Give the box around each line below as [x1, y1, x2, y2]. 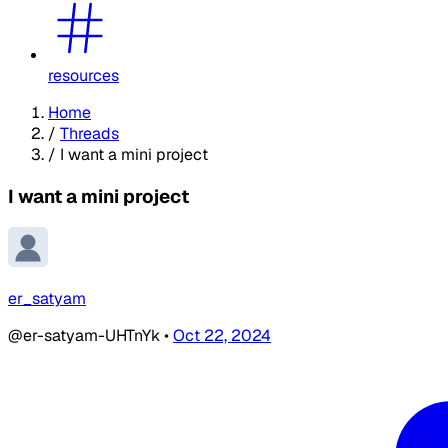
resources [48, 64, 119, 86]
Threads [60, 122, 119, 144]
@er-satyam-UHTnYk [8, 325, 164, 347]
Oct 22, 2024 [173, 325, 271, 347]
